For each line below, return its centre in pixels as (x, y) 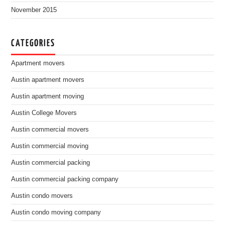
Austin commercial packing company (66, 179)
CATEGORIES (33, 43)
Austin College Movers (44, 113)
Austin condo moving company (57, 212)
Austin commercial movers (50, 130)
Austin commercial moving (50, 146)
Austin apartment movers (48, 80)
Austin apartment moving (48, 96)
